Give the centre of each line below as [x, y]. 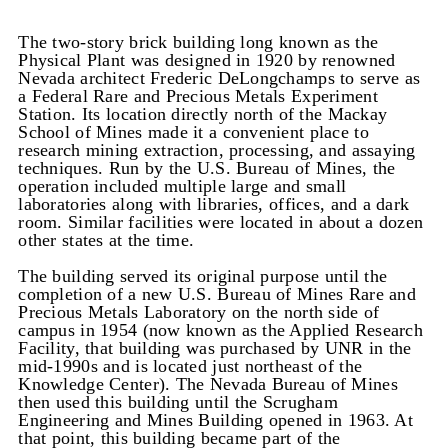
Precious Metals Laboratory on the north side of [199, 312]
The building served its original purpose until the [203, 276]
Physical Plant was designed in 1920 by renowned [207, 60]
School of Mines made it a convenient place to [193, 132]
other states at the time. [106, 240]
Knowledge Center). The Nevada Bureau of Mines [208, 384]
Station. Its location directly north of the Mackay [203, 114]
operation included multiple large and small [182, 186]
